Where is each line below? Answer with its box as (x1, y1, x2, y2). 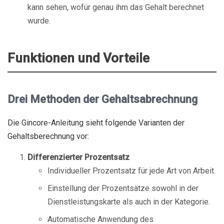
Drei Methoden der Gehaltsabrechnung (7, 93, 197, 105)
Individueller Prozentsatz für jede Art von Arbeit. (47, 166, 215, 175)
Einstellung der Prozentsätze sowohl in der (47, 183, 198, 193)
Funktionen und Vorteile (7, 50, 149, 65)
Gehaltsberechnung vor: (7, 131, 89, 141)
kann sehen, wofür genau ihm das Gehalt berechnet (27, 2, 204, 12)
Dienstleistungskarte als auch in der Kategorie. (47, 197, 210, 206)
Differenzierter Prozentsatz (27, 152, 129, 162)
